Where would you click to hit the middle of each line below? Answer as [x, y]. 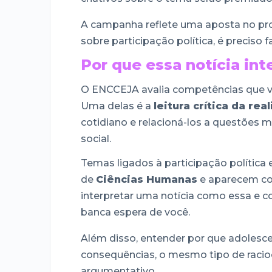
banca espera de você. [135, 212]
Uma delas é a [117, 106]
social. [96, 139]
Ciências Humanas [147, 180]
